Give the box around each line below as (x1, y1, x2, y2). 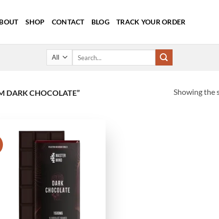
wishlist (79, 150, 98, 156)
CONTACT (51, 18, 85, 26)
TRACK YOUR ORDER (116, 18, 186, 26)
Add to (80, 143, 97, 150)
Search (71, 49, 89, 57)
